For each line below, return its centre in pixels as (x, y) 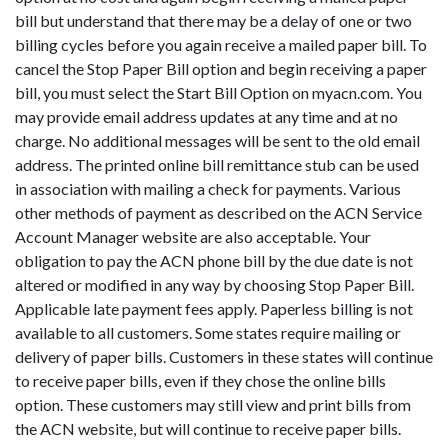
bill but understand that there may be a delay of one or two (213, 20)
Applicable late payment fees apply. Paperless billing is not (214, 308)
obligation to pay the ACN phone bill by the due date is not (214, 260)
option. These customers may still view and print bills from (213, 404)
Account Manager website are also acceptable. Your (193, 236)
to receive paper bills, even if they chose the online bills (200, 380)
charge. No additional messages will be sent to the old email (217, 140)
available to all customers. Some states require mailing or (208, 332)
